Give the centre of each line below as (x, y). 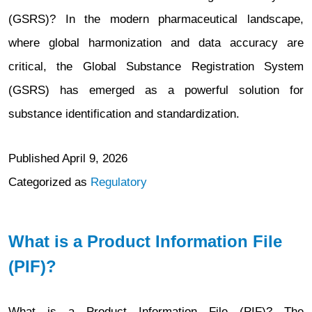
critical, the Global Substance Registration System (156, 67)
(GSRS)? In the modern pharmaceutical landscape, (156, 19)
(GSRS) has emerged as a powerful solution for (156, 90)
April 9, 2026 (95, 158)
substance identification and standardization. (124, 114)
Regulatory (119, 182)
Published (35, 158)
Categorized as (49, 182)
